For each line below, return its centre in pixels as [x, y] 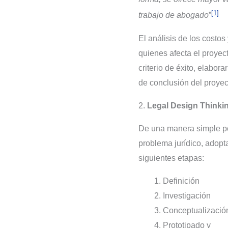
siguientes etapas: [171, 158]
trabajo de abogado [174, 15]
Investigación [187, 195]
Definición [181, 181]
